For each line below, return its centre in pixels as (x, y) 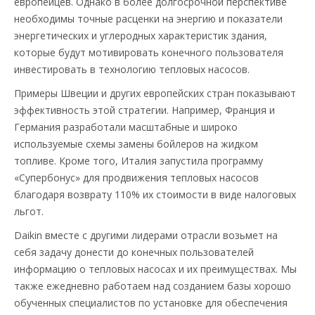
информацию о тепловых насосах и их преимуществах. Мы (155, 269)
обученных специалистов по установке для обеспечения (151, 302)
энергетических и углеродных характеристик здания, (141, 35)
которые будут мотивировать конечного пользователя (149, 52)
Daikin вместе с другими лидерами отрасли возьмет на (146, 235)
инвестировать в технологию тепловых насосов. (132, 69)
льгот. (29, 211)
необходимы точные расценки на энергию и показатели (148, 18)
